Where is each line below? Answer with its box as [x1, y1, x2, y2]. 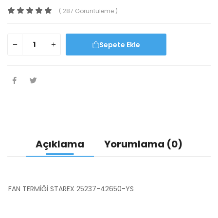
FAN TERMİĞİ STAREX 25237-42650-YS [8, 184, 134, 194]
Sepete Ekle [126, 39, 140, 50]
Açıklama [36, 137, 84, 151]
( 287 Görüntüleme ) [59, 7, 118, 15]
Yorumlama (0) [104, 137, 182, 151]
